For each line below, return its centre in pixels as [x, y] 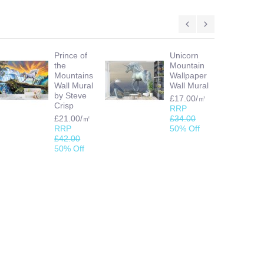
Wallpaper [189, 75]
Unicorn [184, 55]
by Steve [71, 95]
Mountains [74, 75]
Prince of [71, 55]
